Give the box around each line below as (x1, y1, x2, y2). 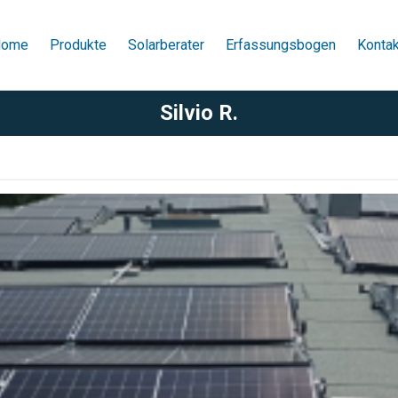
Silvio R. (160, 100, 238, 125)
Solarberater (127, 36, 204, 53)
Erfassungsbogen (225, 36, 336, 53)
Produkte (49, 36, 107, 53)
